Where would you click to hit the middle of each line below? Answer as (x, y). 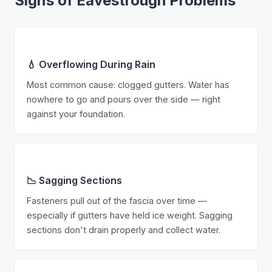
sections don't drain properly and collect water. (124, 230)
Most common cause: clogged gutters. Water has (128, 85)
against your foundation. (76, 114)
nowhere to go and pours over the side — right (124, 99)
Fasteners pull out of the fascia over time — (117, 201)
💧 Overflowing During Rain (91, 64)
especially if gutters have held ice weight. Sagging (130, 215)
